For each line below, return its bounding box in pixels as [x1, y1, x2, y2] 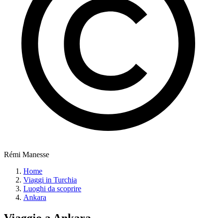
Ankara [23, 193, 46, 202]
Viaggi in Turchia [23, 176, 77, 184]
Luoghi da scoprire [23, 184, 81, 193]
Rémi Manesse [4, 150, 49, 159]
